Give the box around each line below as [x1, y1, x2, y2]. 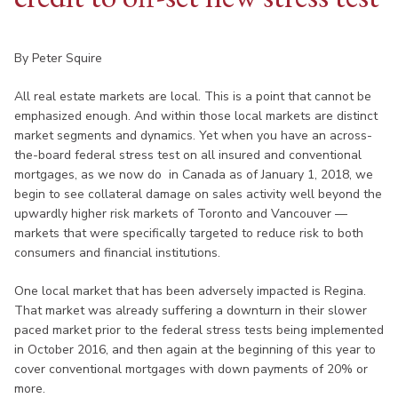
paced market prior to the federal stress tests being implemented [14, 321, 384, 338]
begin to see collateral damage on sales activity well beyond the [14, 185, 382, 203]
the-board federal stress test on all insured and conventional [14, 146, 362, 163]
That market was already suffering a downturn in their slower [14, 301, 367, 319]
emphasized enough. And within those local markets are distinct [14, 107, 378, 124]
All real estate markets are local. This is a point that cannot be [14, 87, 371, 105]
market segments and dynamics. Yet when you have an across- [14, 126, 372, 144]
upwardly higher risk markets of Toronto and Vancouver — [14, 204, 347, 222]
